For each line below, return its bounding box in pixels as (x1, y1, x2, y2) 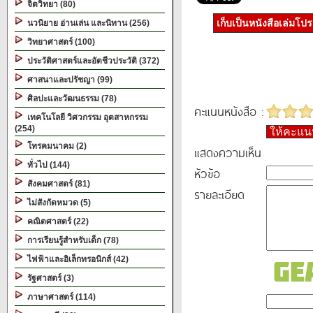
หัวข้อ (194, 164, 220, 182)
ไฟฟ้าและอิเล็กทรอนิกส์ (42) (23, 254, 129, 264)
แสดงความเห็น (194, 143, 261, 161)
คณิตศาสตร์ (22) (23, 217, 89, 226)
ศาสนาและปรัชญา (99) (23, 75, 112, 85)
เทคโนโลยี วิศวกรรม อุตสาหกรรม (23, 112, 148, 122)
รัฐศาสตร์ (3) (23, 273, 74, 283)
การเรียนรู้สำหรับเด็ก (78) (23, 235, 119, 245)
